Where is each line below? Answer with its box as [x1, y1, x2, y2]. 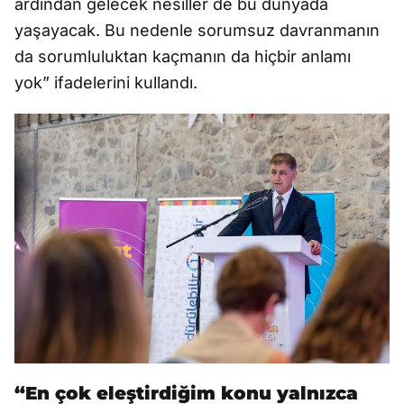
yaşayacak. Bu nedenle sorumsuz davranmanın [14, 21, 380, 41]
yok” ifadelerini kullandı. [14, 73, 197, 93]
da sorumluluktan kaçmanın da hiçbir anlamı [14, 47, 351, 67]
